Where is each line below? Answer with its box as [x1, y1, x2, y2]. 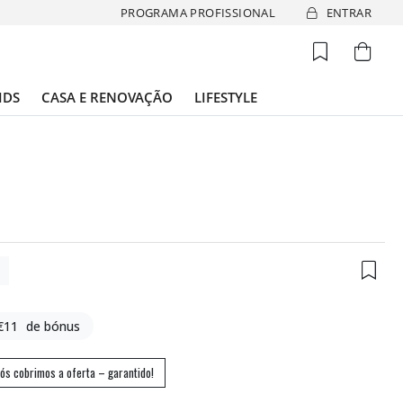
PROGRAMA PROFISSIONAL [120, 4, 276, 21]
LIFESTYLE [194, 88, 257, 106]
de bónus [26, 318, 81, 335]
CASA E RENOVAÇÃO [41, 88, 173, 106]
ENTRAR [326, 4, 372, 21]
